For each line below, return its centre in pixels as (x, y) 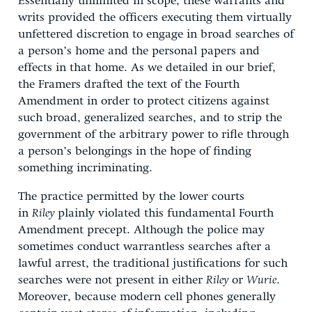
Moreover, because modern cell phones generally (147, 297)
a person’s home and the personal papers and (139, 51)
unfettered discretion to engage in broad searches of (156, 34)
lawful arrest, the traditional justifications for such (153, 263)
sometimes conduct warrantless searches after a (145, 247)
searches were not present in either (112, 280)
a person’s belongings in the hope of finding (135, 151)
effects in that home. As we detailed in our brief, (147, 68)
